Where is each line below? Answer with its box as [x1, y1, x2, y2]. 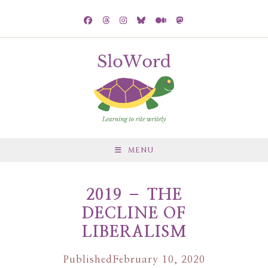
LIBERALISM [81, 224, 187, 240]
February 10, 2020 [112, 254, 205, 264]
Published [63, 254, 112, 264]
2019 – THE [86, 187, 182, 203]
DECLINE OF [82, 206, 186, 221]
